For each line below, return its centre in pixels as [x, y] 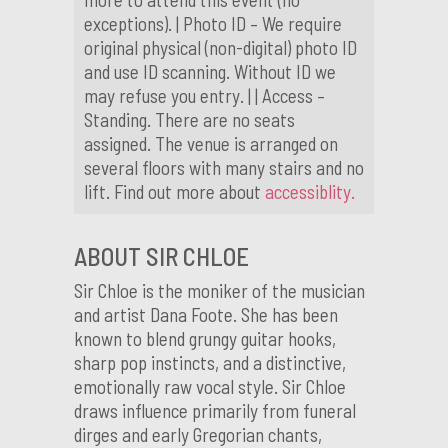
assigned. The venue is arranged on [211, 144]
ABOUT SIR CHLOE [161, 256]
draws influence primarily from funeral [215, 411]
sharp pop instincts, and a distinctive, [210, 363]
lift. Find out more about [174, 192]
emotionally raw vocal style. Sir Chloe [210, 387]
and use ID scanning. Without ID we [210, 72]
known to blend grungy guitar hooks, [205, 339]
